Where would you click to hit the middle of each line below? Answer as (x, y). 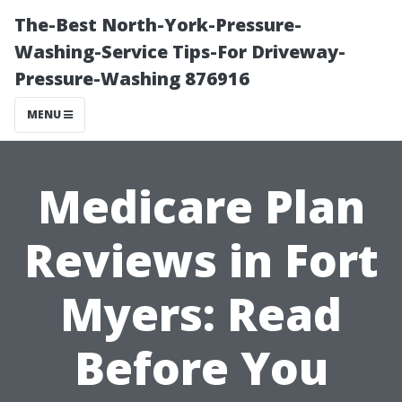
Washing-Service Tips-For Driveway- (180, 52)
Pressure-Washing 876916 (132, 79)
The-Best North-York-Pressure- (158, 25)
